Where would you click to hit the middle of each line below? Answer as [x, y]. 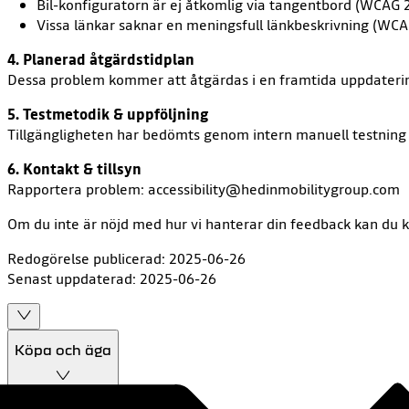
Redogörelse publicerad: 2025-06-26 [126, 258]
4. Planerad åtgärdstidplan [101, 59]
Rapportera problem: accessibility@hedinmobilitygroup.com [204, 189]
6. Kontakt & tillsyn [74, 168]
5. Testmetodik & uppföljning [108, 114]
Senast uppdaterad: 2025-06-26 [112, 278]
